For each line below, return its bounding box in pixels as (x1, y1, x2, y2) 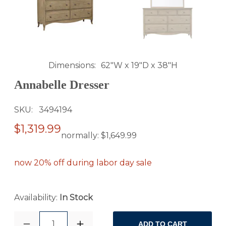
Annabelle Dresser (14, 78, 109, 91)
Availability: (14, 193, 60, 203)
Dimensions (48, 60, 94, 70)
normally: (61, 131, 101, 141)
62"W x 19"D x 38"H (101, 60, 178, 70)
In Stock (60, 193, 93, 203)
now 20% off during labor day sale (14, 158, 152, 168)
